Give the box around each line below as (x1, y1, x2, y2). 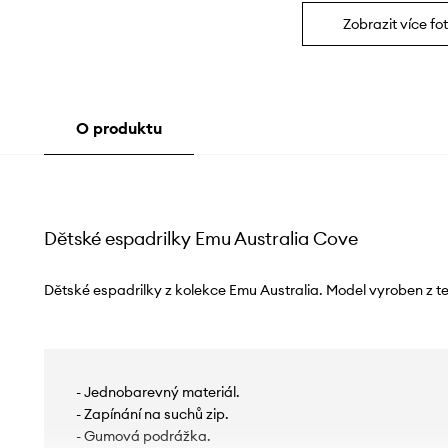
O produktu (75, 118, 162, 139)
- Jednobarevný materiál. (75, 383, 240, 402)
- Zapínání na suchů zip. (75, 405, 229, 424)
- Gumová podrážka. (75, 427, 211, 446)
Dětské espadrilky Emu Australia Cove (43, 227, 358, 251)
